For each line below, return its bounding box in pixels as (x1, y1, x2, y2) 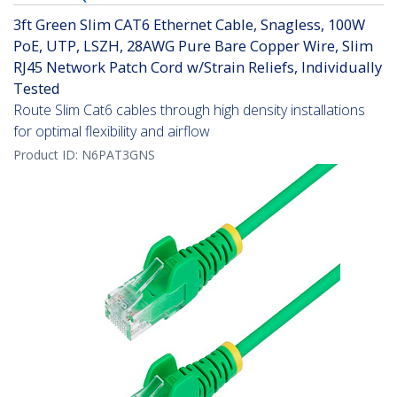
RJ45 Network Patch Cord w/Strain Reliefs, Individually (13, 57, 382, 78)
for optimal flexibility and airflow (13, 121, 210, 142)
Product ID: (13, 146, 82, 164)
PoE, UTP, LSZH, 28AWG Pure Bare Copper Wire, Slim (13, 35, 373, 57)
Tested (13, 78, 60, 99)
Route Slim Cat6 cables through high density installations (13, 100, 365, 121)
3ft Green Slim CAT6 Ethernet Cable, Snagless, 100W (13, 14, 365, 35)
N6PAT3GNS (82, 146, 155, 164)
